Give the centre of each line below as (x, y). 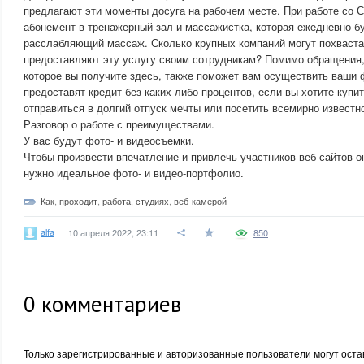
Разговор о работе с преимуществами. (119, 124)
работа (117, 201)
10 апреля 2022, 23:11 (113, 232)
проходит (78, 201)
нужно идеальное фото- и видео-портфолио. (134, 173)
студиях (152, 201)
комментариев (108, 304)
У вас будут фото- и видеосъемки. (109, 140)
